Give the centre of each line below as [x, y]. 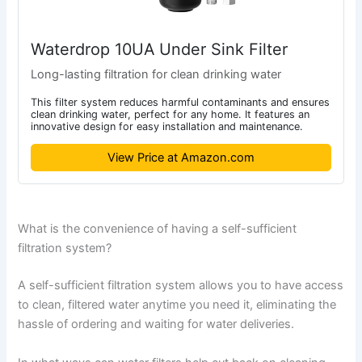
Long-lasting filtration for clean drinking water [156, 74]
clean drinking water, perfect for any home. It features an [170, 114]
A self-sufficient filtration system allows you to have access [181, 286]
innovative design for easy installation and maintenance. [167, 126]
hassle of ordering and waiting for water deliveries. [156, 324]
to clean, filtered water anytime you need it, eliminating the [177, 305]
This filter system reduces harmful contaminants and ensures [181, 102]
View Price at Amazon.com [181, 157]
